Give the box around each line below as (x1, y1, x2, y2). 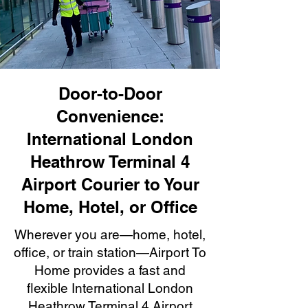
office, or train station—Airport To (14, 245, 206, 260)
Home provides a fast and (34, 263, 186, 278)
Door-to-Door (58, 84, 162, 103)
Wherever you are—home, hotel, (14, 227, 206, 242)
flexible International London (27, 280, 193, 296)
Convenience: (56, 107, 164, 126)
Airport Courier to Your (21, 175, 199, 194)
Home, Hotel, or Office (23, 197, 197, 217)
